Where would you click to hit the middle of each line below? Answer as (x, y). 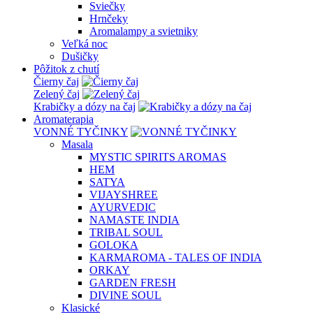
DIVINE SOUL (125, 295)
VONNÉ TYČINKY (81, 132)
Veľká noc (85, 44)
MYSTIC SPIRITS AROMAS (158, 157)
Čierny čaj (56, 81)
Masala (77, 144)
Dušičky (80, 56)
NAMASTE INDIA (134, 220)
